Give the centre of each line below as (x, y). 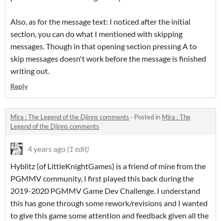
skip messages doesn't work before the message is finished (108, 59)
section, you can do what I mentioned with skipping (96, 34)
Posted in (148, 117)
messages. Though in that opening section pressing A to (104, 46)
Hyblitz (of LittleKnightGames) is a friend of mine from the (108, 166)
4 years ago (47, 149)
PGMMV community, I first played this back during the (102, 179)
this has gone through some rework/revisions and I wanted (109, 203)
